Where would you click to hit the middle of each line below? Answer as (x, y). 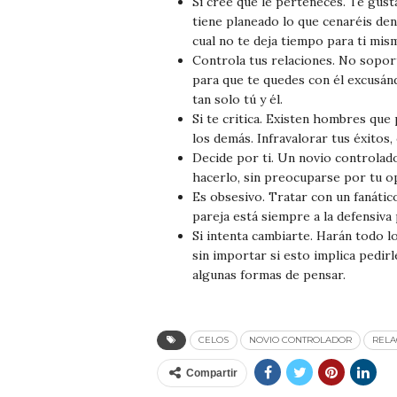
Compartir (212, 373)
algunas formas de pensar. (269, 274)
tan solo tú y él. (237, 99)
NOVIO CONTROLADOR (300, 339)
